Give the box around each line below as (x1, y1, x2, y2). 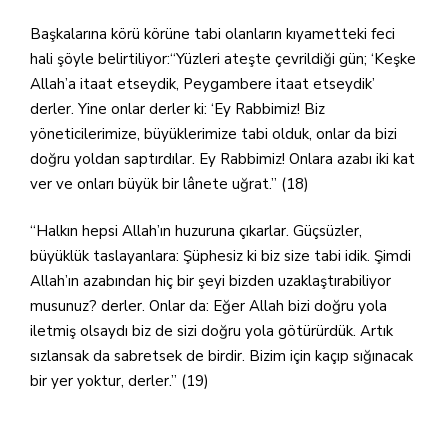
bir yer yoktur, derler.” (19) (30, 371, 217, 391)
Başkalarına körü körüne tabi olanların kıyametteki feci (30, 23, 395, 44)
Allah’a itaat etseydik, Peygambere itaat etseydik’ (30, 73, 375, 94)
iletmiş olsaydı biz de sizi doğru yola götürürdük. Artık (30, 321, 393, 341)
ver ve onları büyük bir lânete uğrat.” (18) (30, 173, 309, 194)
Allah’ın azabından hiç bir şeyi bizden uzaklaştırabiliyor (30, 271, 391, 291)
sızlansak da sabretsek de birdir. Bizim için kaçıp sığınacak (30, 346, 413, 366)
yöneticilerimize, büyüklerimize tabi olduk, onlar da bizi (30, 123, 397, 144)
